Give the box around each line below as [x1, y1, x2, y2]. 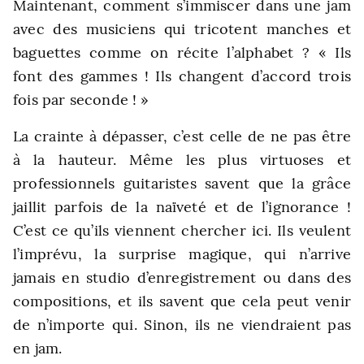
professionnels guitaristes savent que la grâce [13, 174, 351, 193]
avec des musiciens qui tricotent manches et [13, 19, 351, 38]
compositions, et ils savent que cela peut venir [13, 292, 351, 310]
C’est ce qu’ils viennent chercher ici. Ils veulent [13, 221, 351, 240]
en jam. [13, 339, 63, 357]
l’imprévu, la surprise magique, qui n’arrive [13, 245, 351, 263]
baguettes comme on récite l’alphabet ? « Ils [13, 43, 351, 62]
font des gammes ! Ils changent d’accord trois [13, 67, 351, 85]
